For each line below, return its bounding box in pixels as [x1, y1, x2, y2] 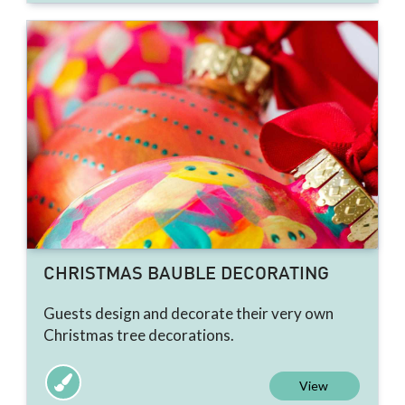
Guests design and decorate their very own [43, 304, 334, 324]
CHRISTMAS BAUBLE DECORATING [43, 266, 329, 285]
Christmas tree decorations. [43, 325, 234, 345]
